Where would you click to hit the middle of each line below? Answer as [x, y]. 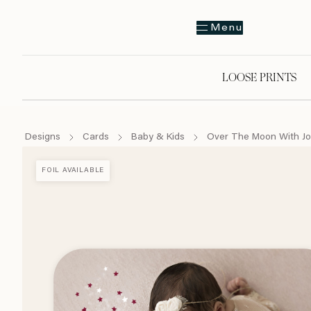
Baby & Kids [158, 137]
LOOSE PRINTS [259, 77]
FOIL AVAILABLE [73, 171]
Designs [43, 137]
